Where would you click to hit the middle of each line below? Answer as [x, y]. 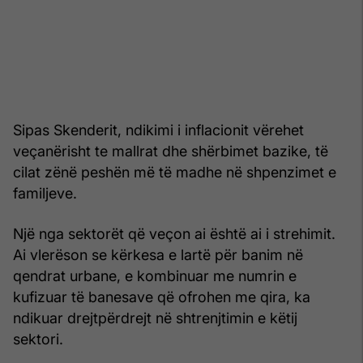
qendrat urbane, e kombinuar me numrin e [155, 275]
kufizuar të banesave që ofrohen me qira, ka [162, 297]
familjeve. [45, 193]
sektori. [38, 339]
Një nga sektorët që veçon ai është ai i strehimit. [174, 233]
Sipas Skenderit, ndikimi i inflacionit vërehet [158, 130]
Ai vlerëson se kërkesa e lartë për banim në [158, 254]
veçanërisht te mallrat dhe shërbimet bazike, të [171, 151]
